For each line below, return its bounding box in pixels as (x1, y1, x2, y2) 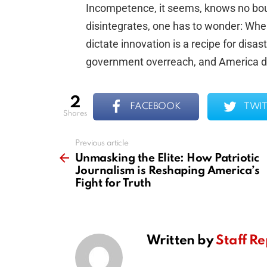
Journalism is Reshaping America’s (75, 165, 260, 177)
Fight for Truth (75, 178, 151, 190)
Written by (147, 234, 216, 248)
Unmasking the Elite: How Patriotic (75, 153, 259, 164)
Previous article (75, 139, 129, 148)
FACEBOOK (129, 102, 181, 112)
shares (68, 110, 87, 117)
